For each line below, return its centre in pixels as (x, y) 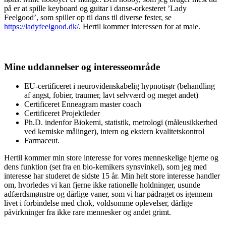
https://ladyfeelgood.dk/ (41, 27)
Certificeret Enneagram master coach (83, 104)
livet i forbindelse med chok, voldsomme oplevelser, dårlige (98, 203)
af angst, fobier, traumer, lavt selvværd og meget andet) (111, 95)
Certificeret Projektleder (62, 114)
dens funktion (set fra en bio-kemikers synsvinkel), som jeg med (105, 167)
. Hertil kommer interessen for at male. (139, 27)
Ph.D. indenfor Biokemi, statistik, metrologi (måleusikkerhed (121, 123)
